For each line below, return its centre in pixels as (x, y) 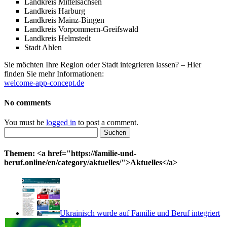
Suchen (15, 131)
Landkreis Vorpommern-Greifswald (81, 29)
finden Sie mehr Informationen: (54, 73)
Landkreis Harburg (55, 11)
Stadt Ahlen (43, 47)
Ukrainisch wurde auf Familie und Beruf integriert (140, 213)
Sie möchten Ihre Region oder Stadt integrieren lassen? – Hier (103, 64)
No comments (27, 103)
